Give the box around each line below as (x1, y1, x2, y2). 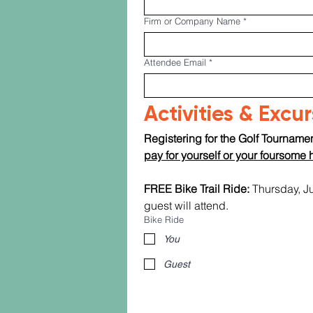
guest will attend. (144, 198, 228, 212)
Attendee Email (144, 57, 206, 68)
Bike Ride (144, 214, 184, 225)
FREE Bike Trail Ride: (144, 182, 249, 196)
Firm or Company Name (144, 15, 240, 27)
